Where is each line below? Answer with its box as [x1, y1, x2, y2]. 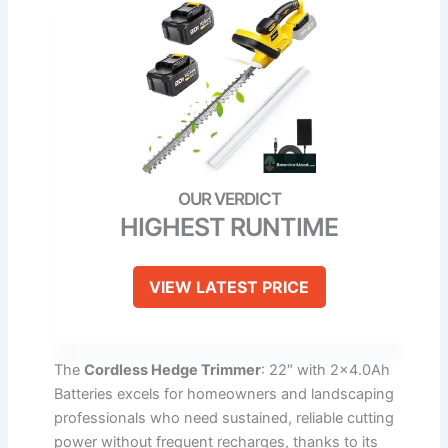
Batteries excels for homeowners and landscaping [54, 385, 394, 404]
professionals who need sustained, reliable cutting [54, 409, 394, 428]
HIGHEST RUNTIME [120, 212, 338, 243]
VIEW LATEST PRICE [149, 277, 309, 298]
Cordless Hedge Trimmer [84, 361, 261, 380]
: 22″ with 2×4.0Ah [261, 361, 390, 380]
